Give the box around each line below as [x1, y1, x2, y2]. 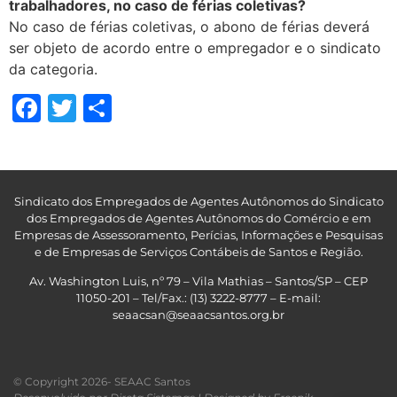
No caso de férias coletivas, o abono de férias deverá [9, 17, 370, 35]
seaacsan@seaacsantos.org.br [113, 307, 284, 323]
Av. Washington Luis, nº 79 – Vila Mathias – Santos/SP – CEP [29, 274, 368, 289]
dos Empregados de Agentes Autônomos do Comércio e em [26, 210, 371, 225]
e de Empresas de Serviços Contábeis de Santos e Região [34, 244, 361, 259]
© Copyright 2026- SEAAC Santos [13, 374, 191, 388]
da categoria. [9, 59, 97, 78]
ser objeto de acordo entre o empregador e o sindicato [9, 38, 381, 57]
